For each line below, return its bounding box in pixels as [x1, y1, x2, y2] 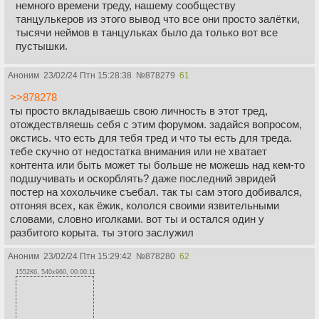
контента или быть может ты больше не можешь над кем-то [10, 159, 305, 172]
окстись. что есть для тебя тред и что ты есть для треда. [10, 132, 292, 145]
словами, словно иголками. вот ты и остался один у [10, 213, 264, 226]
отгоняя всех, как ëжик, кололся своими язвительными [10, 199, 279, 212]
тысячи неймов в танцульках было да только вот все [16, 26, 278, 39]
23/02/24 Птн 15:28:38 [43, 70, 132, 81]
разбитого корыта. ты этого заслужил [10, 226, 194, 239]
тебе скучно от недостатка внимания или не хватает [10, 145, 267, 158]
